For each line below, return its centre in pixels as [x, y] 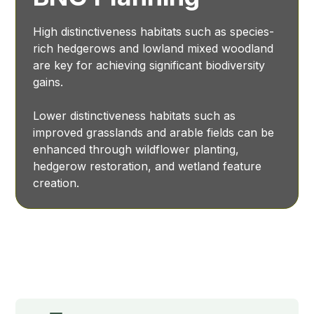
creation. [56, 183]
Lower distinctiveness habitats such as [135, 116]
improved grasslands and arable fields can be [154, 133]
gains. [48, 82]
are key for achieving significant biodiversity [149, 66]
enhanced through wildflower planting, [136, 150]
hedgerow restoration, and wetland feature [148, 166]
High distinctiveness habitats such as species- [154, 32]
